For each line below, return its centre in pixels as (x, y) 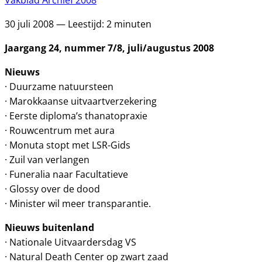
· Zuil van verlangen (47, 160)
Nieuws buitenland (49, 227)
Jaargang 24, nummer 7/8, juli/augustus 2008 (109, 48)
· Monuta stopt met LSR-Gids (68, 145)
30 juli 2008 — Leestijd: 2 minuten (78, 24)
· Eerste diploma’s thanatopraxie (76, 116)
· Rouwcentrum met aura (60, 130)
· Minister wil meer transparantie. (78, 204)
